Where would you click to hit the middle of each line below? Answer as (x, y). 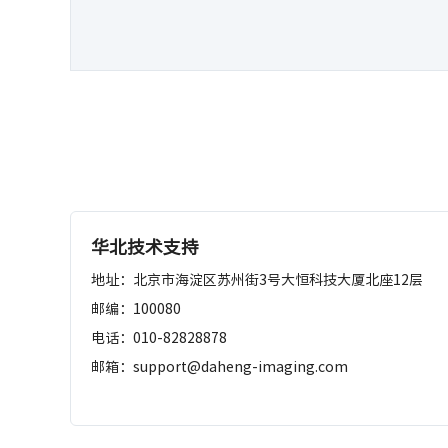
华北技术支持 (145, 247)
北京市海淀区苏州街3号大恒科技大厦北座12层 (278, 279)
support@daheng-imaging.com (240, 366)
